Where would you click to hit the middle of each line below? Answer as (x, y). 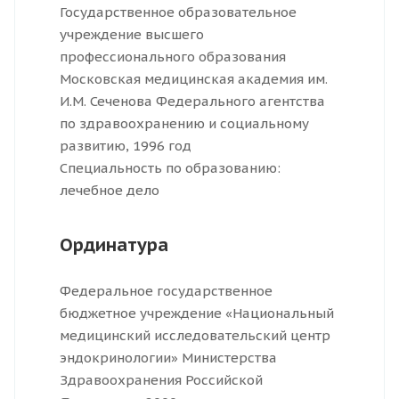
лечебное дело (110, 191)
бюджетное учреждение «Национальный (197, 313)
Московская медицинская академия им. (194, 79)
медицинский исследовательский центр (195, 336)
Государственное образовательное (178, 12)
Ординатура (114, 245)
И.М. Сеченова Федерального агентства (192, 102)
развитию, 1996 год (126, 146)
